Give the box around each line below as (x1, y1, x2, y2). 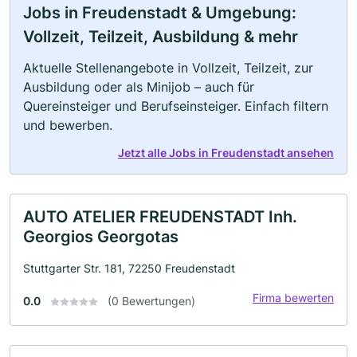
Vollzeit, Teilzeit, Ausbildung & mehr (23, 26, 298, 46)
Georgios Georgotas (23, 226, 178, 246)
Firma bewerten (253, 290, 334, 304)
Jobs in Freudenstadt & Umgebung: (23, 2, 296, 22)
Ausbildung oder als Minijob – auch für (23, 78, 254, 95)
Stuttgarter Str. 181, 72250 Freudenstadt (23, 261, 235, 275)
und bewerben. (23, 116, 112, 133)
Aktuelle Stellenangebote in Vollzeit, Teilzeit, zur (23, 59, 313, 76)
